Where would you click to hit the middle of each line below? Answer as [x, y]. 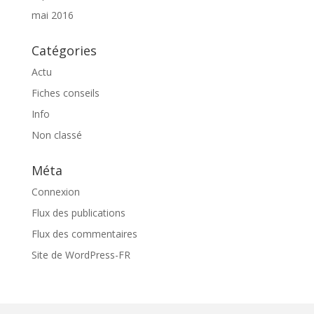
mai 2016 [52, 15]
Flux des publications [78, 213]
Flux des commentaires [84, 234]
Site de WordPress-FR [81, 255]
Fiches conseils [65, 93]
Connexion [55, 192]
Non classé [56, 135]
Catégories [64, 50]
